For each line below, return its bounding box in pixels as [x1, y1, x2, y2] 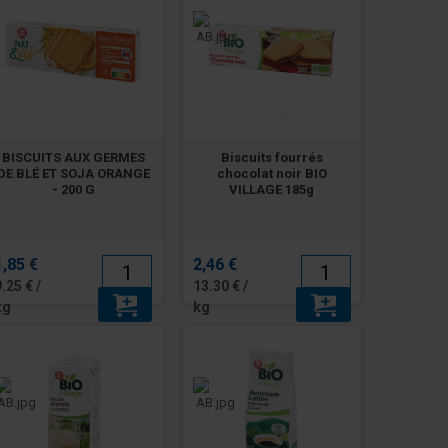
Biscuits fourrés [220, 150, 323, 166]
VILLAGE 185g [229, 182, 315, 198]
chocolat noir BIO [216, 166, 327, 182]
